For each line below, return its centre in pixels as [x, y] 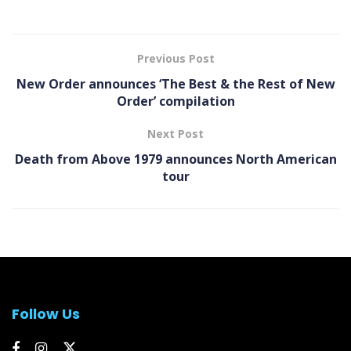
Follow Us [46, 313]
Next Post [175, 133]
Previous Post [175, 58]
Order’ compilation [175, 101]
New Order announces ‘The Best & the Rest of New [175, 83]
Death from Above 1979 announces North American [175, 159]
